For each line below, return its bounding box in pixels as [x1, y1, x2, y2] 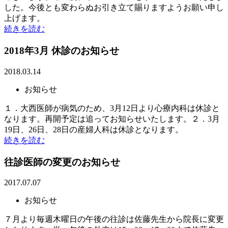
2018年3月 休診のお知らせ [4, 45, 119, 56]
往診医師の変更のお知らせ [4, 156, 120, 167]
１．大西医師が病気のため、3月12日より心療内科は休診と [4, 103, 220, 112]
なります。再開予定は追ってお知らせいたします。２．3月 [4, 114, 220, 123]
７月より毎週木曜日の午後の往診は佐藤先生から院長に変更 [4, 215, 224, 224]
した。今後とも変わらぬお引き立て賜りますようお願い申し [4, 3, 224, 12]
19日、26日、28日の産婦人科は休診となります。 [4, 125, 183, 134]
